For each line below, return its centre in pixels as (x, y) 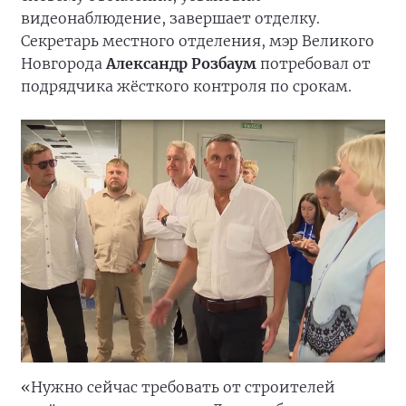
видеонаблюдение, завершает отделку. (170, 18)
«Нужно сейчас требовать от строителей (178, 387)
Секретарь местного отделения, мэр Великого (198, 40)
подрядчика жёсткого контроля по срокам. (186, 86)
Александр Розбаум (181, 63)
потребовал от (314, 63)
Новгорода (63, 63)
